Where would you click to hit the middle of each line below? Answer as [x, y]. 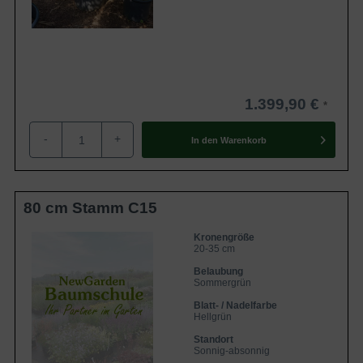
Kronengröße [224, 237]
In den [204, 140]
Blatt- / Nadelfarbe [235, 305]
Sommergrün [222, 283]
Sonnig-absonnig [232, 351]
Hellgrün [213, 317]
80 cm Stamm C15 [90, 208]
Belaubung [218, 271]
